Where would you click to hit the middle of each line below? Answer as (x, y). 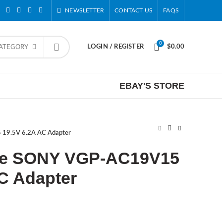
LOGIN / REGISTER (115, 47)
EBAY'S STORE (152, 85)
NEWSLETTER (85, 10)
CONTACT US (134, 10)
